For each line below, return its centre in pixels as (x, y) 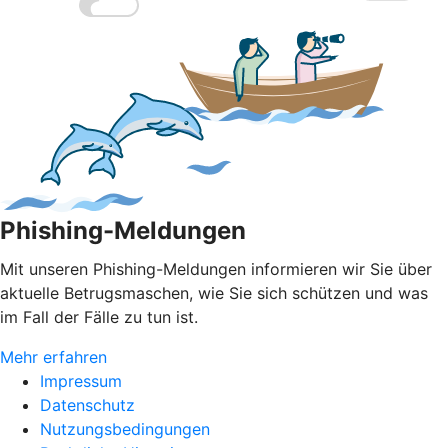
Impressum (81, 380)
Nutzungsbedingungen (125, 428)
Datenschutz (87, 404)
